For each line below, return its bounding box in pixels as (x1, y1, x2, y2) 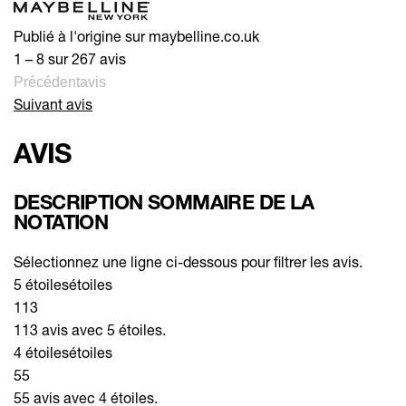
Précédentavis (14, 73, 106, 90)
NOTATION (14, 209, 109, 234)
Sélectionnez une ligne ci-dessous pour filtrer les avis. (14, 252, 362, 270)
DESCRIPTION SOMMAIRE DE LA (14, 189, 314, 214)
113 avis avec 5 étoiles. (14, 320, 166, 338)
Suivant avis (14, 94, 92, 112)
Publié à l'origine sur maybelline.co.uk (14, 26, 259, 44)
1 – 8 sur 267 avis (14, 49, 126, 67)
